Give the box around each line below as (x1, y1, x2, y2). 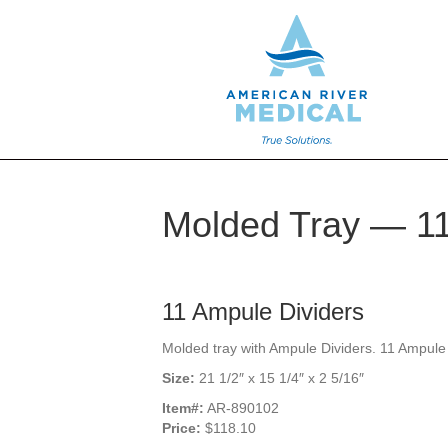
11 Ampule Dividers (162, 298, 364, 325)
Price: (162, 420, 201, 436)
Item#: (162, 400, 204, 416)
